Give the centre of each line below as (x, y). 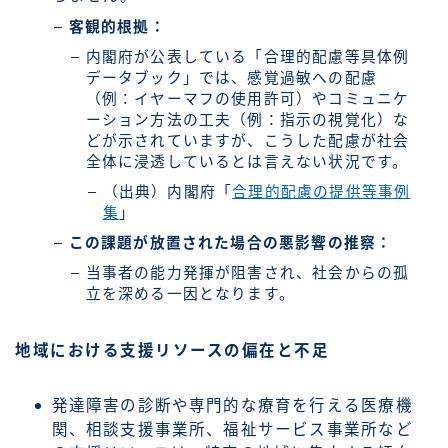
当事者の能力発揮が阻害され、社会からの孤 (247, 272)
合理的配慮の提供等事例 (321, 191)
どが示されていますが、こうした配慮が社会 (247, 140)
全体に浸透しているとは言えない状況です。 (247, 161)
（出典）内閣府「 (167, 191)
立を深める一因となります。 (190, 293)
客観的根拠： (117, 26)
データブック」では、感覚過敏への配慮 (231, 77)
